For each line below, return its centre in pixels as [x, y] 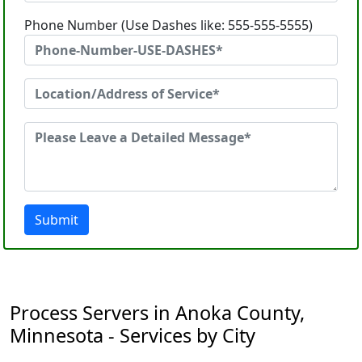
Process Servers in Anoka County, [157, 313]
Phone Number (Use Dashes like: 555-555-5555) [168, 25]
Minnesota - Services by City [133, 335]
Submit [57, 220]
